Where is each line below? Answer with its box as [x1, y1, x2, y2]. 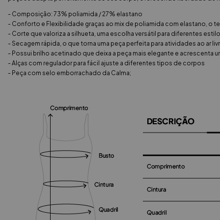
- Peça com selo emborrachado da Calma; [8, 69, 131, 77]
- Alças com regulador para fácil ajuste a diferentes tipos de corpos [8, 59, 205, 67]
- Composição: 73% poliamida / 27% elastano [8, 10, 142, 18]
